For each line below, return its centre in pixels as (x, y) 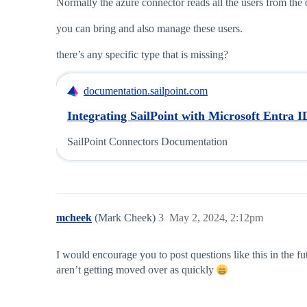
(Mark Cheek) (126, 218)
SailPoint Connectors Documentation (147, 142)
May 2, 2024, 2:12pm (216, 218)
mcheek (74, 218)
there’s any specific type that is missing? (142, 55)
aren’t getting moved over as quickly (136, 270)
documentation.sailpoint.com (146, 91)
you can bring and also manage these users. (149, 29)
